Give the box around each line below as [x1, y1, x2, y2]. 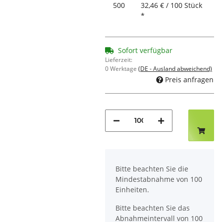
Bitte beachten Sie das [115, 203, 190, 213]
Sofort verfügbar [118, 46, 172, 55]
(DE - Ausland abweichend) [138, 64, 212, 73]
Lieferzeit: [105, 55, 132, 64]
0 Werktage [105, 64, 138, 73]
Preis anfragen [165, 74, 214, 84]
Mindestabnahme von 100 [115, 174, 202, 184]
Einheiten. [115, 184, 149, 194]
